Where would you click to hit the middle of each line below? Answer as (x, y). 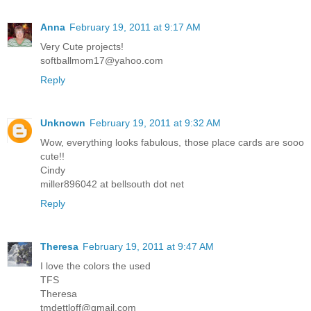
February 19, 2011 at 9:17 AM (135, 27)
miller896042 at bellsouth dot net (112, 184)
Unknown (63, 123)
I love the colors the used (95, 266)
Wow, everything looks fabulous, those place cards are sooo (172, 143)
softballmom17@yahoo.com (102, 61)
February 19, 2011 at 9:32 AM (155, 123)
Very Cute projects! (82, 47)
